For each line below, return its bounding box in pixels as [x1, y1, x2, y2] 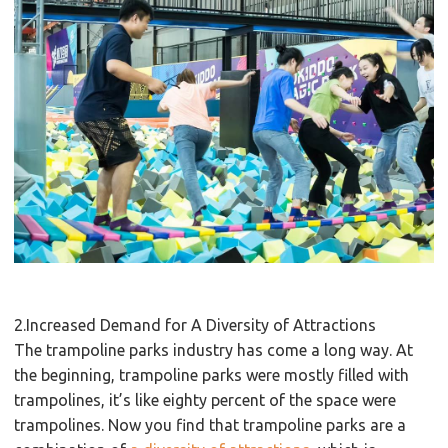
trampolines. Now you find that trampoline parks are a [14, 415, 407, 434]
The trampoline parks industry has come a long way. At [14, 340, 414, 359]
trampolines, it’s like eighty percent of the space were [14, 390, 397, 409]
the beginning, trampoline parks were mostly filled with [14, 365, 410, 384]
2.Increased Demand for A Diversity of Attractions [14, 315, 377, 334]
